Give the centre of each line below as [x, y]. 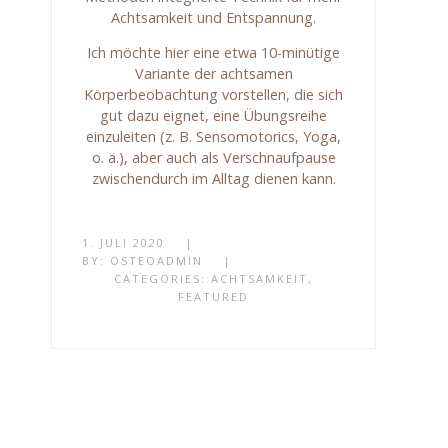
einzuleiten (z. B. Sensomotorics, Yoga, [214, 137]
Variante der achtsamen [213, 74]
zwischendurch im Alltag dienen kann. [213, 179]
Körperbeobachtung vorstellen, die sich [214, 95]
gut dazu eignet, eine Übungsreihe [214, 116]
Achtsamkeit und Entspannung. [214, 17]
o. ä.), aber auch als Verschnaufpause [213, 158]
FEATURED [214, 297]
